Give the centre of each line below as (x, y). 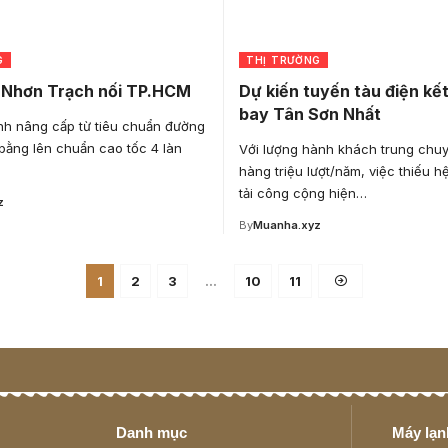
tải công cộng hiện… (303, 192)
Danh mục (151, 432)
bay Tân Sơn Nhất (310, 113)
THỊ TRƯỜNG (283, 59)
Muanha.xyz (287, 224)
